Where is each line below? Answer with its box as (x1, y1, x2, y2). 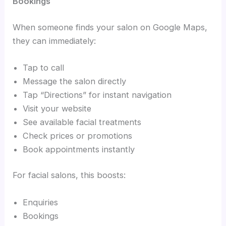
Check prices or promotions (23, 130, 133, 141)
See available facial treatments (23, 117, 142, 127)
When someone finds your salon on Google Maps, (13, 22, 208, 32)
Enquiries (23, 197, 59, 207)
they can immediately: (13, 35, 96, 46)
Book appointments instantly (23, 144, 135, 154)
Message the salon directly (23, 76, 127, 86)
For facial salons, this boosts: (13, 170, 126, 181)
